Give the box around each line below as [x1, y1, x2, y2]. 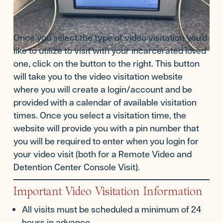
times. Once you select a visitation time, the [13, 109, 186, 121]
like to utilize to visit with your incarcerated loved [13, 44, 206, 57]
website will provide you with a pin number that [13, 122, 199, 134]
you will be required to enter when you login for [13, 135, 199, 147]
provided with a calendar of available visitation [13, 96, 197, 109]
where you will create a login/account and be [13, 83, 192, 96]
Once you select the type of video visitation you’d [13, 31, 207, 44]
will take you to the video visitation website [13, 70, 183, 83]
